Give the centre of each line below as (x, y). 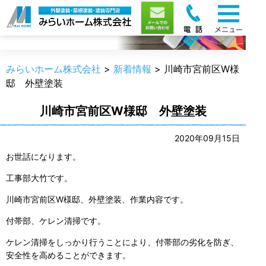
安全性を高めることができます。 (68, 255)
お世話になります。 (43, 156)
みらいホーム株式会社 (53, 69)
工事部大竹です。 (39, 178)
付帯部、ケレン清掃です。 (56, 221)
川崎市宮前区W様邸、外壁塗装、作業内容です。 (97, 199)
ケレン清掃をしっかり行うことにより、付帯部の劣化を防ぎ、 (122, 242)
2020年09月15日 (207, 138)
